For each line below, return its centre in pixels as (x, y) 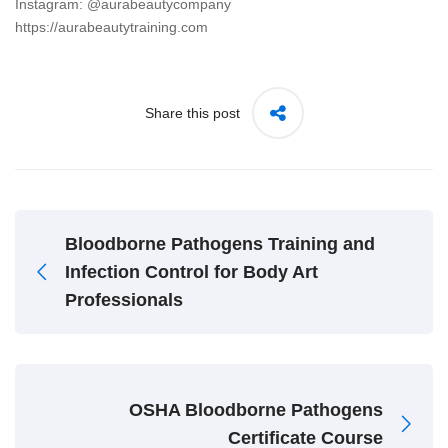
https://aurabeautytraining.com (113, 26)
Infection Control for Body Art (191, 271)
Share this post (192, 112)
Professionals (124, 299)
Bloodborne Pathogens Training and (220, 243)
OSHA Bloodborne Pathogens (256, 409)
